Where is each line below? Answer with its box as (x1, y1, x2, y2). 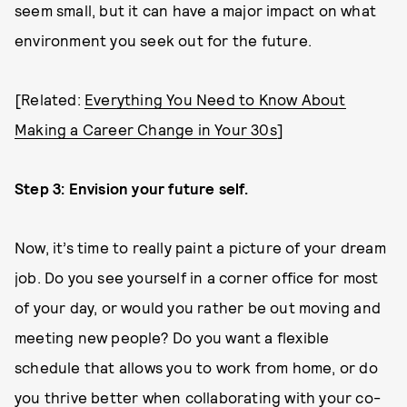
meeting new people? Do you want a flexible (15, 328, 330, 346)
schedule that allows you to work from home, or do (15, 358, 378, 376)
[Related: (15, 90, 84, 108)
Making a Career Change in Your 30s (15, 120, 277, 138)
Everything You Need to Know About (84, 90, 346, 108)
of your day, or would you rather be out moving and (15, 298, 382, 316)
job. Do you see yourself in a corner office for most (15, 268, 379, 286)
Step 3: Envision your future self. (15, 179, 248, 197)
